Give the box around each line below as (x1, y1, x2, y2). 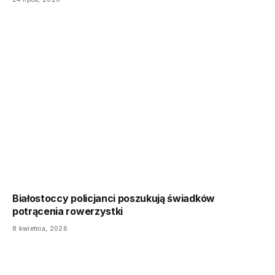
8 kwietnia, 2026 (12, 224, 68, 232)
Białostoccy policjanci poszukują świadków (12, 192, 215, 204)
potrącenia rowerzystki (12, 204, 123, 217)
